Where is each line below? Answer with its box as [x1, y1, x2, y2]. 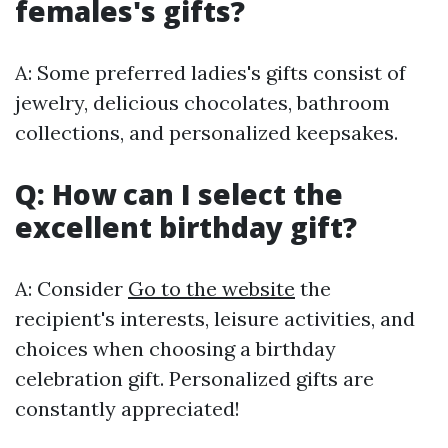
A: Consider [15, 276, 128, 302]
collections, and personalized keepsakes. [15, 120, 398, 146]
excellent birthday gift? [15, 208, 357, 247]
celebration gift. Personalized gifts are [15, 366, 374, 392]
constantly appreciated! [15, 396, 240, 422]
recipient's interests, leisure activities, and [15, 306, 415, 332]
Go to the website [128, 276, 295, 302]
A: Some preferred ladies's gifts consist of [15, 60, 406, 86]
